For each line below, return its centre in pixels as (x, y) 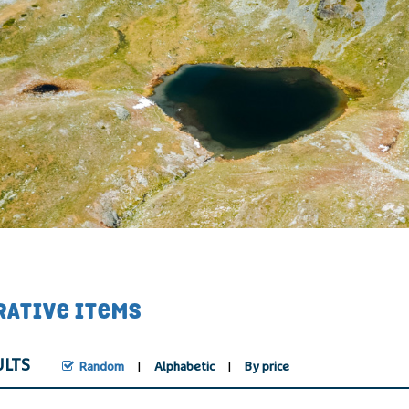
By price (267, 367)
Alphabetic (184, 367)
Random (101, 367)
